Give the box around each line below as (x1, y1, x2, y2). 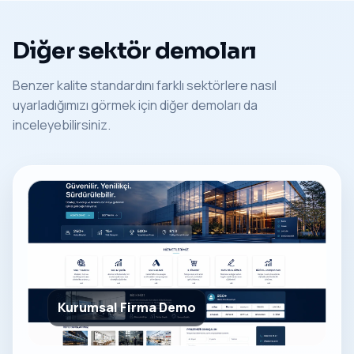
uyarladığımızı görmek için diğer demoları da (13, 96, 258, 114)
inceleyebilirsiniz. (13, 115, 111, 134)
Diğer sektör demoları (13, 36, 256, 65)
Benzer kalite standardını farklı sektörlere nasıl (13, 76, 277, 94)
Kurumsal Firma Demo (58, 298, 196, 316)
